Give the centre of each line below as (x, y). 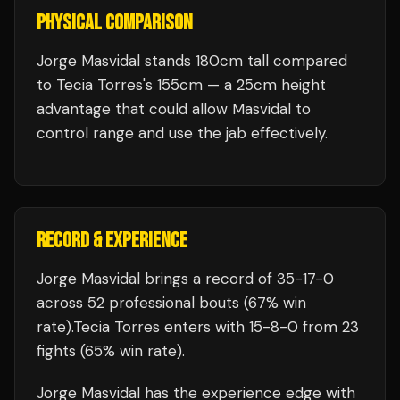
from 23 (329, 327)
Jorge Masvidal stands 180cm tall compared (192, 61)
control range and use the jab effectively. (182, 133)
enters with (204, 327)
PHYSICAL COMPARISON (115, 23)
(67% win (273, 303)
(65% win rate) (129, 351)
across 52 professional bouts (138, 303)
